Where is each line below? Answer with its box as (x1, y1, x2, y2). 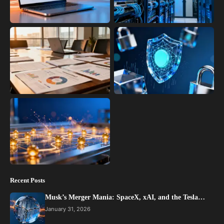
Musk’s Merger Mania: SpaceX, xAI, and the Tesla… (45, 193, 205, 201)
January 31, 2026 (45, 205, 90, 212)
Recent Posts (10, 176, 45, 184)
